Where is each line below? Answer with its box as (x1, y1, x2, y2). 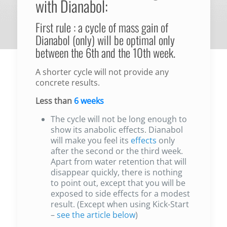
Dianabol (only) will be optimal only (35, 31, 175, 49)
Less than (35, 95, 74, 106)
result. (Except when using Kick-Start (50, 198, 189, 210)
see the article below (56, 209, 135, 220)
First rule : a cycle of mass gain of (35, 18, 168, 36)
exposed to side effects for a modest (50, 187, 190, 199)
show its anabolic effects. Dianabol (50, 124, 183, 135)
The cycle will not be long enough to (50, 113, 187, 125)
